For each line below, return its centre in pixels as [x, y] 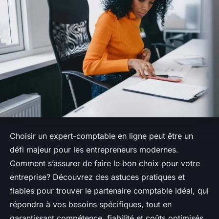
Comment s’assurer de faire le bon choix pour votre [105, 164]
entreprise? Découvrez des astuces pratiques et [97, 177]
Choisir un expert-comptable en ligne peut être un [101, 136]
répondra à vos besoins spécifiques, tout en [91, 205]
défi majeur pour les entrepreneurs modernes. [94, 150]
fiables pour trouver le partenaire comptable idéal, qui [109, 191]
